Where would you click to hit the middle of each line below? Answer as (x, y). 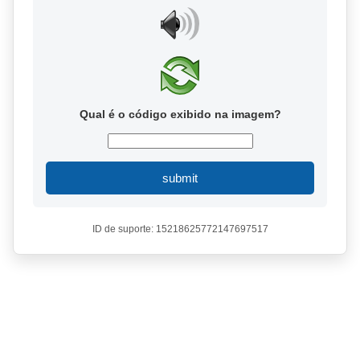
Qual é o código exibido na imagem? (180, 114)
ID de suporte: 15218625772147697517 (180, 229)
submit (180, 178)
